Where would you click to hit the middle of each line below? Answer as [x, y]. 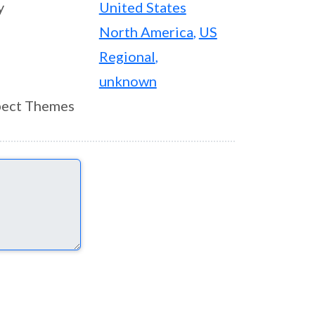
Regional [127, 56]
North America [146, 32]
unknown [128, 81]
